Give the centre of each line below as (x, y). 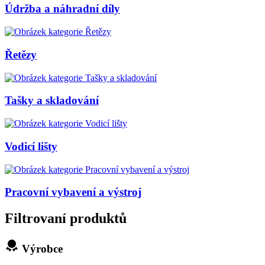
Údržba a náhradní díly (62, 9)
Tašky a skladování (52, 101)
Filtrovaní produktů (66, 219)
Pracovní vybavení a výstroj (73, 192)
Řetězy (21, 54)
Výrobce (41, 249)
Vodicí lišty (31, 146)
